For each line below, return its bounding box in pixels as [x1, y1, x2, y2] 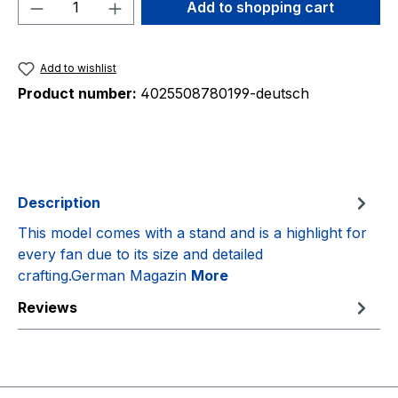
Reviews [18, 298, 77, 317]
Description [18, 194, 100, 212]
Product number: [18, 84, 140, 103]
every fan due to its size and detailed [18, 245, 263, 264]
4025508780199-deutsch [140, 84, 309, 103]
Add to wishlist [40, 61, 117, 75]
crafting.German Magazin [18, 267, 191, 285]
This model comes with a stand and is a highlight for [18, 224, 367, 243]
